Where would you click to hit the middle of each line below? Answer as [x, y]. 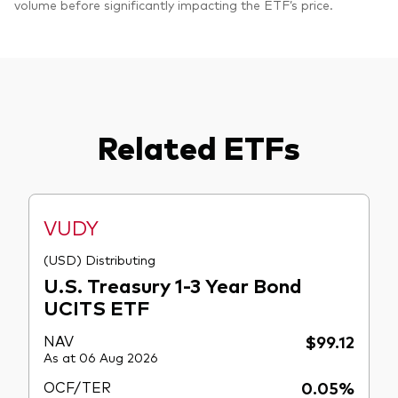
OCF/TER [77, 386]
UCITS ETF [97, 306]
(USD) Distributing [99, 259]
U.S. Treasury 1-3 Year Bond [173, 284]
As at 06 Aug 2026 [101, 357]
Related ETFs [199, 146]
